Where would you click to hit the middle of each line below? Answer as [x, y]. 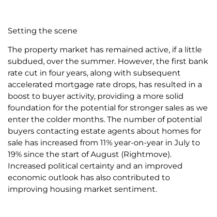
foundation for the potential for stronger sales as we [108, 108]
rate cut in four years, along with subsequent [94, 73]
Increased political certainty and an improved [95, 166]
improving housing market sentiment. [83, 189]
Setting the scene [43, 31]
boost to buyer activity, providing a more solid [96, 96]
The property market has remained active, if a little [105, 49]
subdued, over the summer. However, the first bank [108, 61]
